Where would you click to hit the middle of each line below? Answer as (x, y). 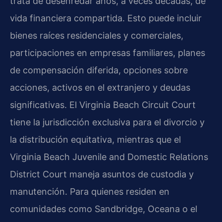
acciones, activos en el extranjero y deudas (100, 87)
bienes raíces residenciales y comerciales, (97, 35)
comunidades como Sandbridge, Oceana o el (104, 209)
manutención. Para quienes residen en (90, 191)
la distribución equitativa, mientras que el (95, 139)
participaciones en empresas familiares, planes (108, 53)
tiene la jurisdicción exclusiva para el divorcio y (107, 122)
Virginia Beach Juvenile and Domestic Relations (109, 157)
